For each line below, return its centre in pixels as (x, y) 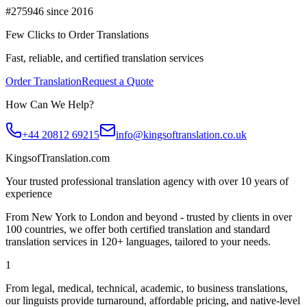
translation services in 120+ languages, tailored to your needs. (138, 242)
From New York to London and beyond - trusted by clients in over (149, 217)
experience (29, 194)
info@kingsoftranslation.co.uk (181, 135)
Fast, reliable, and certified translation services (105, 58)
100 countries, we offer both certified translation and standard (138, 230)
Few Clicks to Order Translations (77, 35)
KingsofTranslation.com (58, 158)
